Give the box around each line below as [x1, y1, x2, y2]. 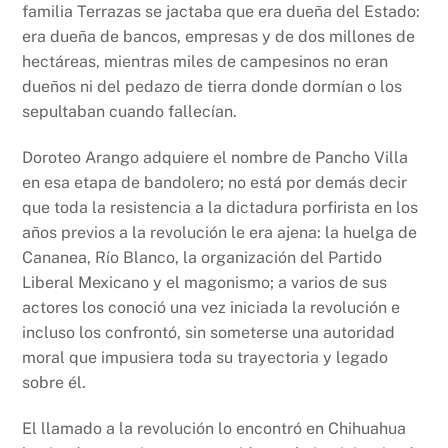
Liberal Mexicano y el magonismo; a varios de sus [22, 272, 388, 292]
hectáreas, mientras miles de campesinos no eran [22, 51, 389, 71]
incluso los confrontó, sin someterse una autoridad [22, 322, 396, 342]
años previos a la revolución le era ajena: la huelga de [22, 222, 418, 242]
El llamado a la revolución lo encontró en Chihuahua [22, 418, 407, 438]
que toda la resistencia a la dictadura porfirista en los [22, 197, 419, 217]
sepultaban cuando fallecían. [22, 101, 238, 121]
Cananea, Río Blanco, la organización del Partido [22, 247, 383, 267]
